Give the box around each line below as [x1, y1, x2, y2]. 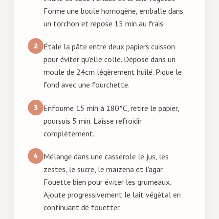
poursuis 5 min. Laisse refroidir [44, 115, 142, 126]
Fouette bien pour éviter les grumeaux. [44, 177, 171, 187]
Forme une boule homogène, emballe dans [44, 5, 183, 16]
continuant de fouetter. [44, 202, 121, 213]
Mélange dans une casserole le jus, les [44, 152, 169, 162]
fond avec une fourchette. [44, 80, 130, 90]
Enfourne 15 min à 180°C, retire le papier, [44, 103, 179, 113]
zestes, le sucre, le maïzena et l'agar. [44, 164, 163, 175]
